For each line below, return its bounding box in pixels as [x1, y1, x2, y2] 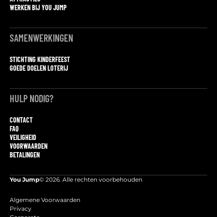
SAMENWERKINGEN [10, 31, 73, 44]
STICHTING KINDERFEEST [10, 55, 70, 63]
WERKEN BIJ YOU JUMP [10, 3, 67, 12]
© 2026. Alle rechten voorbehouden [39, 175, 142, 183]
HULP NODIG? [10, 92, 53, 104]
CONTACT [10, 115, 33, 124]
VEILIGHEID [10, 133, 36, 141]
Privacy [10, 204, 31, 212]
